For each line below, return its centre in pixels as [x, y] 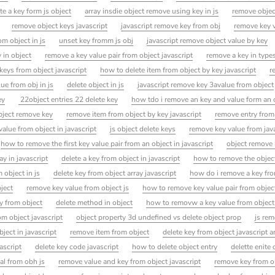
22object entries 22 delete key [68, 100]
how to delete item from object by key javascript [178, 70]
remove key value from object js [78, 188]
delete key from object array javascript [115, 173]
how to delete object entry [175, 247]
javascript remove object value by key [207, 41]
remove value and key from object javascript [130, 262]
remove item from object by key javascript [134, 114]
